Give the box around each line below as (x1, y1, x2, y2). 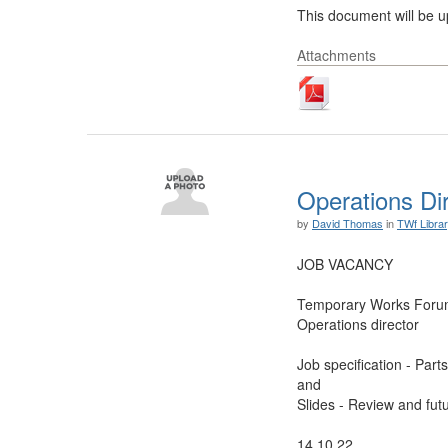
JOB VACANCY (297, 254, 393, 274)
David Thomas (312, 215, 383, 231)
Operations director (297, 314, 419, 334)
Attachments (297, 45, 376, 65)
